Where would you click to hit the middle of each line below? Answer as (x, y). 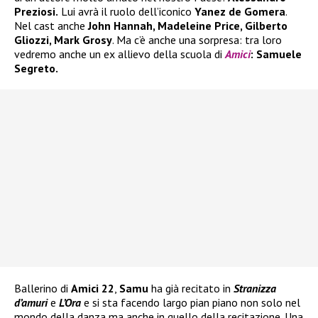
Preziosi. (36, 12)
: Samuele (276, 54)
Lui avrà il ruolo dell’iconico (126, 12)
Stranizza (255, 289)
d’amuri (32, 303)
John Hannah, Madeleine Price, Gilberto (188, 26)
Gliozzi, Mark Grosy (63, 40)
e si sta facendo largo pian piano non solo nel (191, 303)
